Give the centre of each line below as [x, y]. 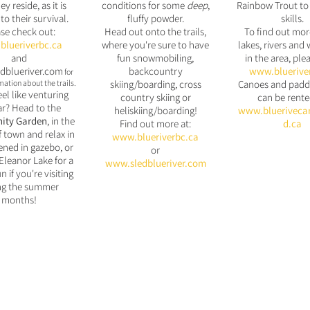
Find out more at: [155, 124]
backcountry [155, 71]
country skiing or [155, 97]
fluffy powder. [155, 18]
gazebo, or [52, 147]
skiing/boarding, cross [155, 84]
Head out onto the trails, [155, 31]
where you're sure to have [155, 45]
